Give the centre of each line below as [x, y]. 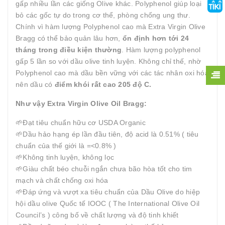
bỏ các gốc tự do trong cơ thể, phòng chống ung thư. [103, 15]
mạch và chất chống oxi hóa [62, 180]
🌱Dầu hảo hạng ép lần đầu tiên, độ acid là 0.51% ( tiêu [107, 134]
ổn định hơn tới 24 [156, 38]
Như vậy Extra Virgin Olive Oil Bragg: [81, 103]
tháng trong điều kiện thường [69, 50]
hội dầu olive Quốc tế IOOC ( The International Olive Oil [107, 203]
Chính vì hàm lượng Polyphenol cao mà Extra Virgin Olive [110, 27]
